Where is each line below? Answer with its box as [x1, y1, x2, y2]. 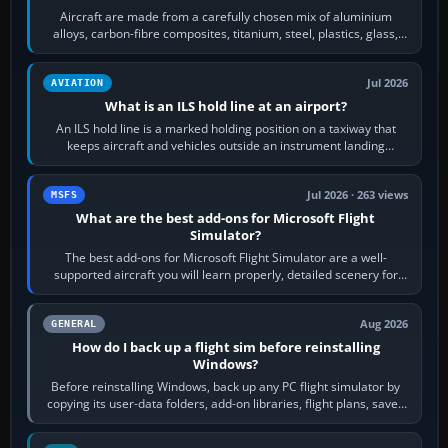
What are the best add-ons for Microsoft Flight [76, 209, 376, 228]
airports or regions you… [157, 283, 294, 301]
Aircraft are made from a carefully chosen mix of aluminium [59, 8, 392, 26]
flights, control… [181, 412, 270, 430]
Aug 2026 [360, 317, 409, 332]
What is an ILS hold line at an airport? [104, 97, 347, 116]
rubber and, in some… [165, 42, 287, 60]
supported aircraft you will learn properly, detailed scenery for [53, 266, 398, 284]
